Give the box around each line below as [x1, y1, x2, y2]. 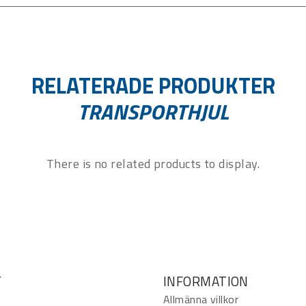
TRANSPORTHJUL [77, 94, 229, 128]
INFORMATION [163, 270, 249, 291]
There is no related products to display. [46, 154, 260, 173]
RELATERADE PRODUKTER [31, 68, 275, 102]
